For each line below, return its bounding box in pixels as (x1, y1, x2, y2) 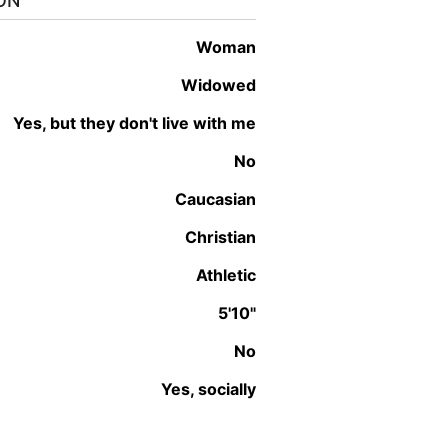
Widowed (198, 74, 256, 95)
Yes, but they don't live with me (23, 112, 256, 133)
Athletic (207, 264, 256, 285)
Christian (197, 226, 256, 247)
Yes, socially (171, 378, 256, 399)
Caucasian (187, 188, 256, 209)
